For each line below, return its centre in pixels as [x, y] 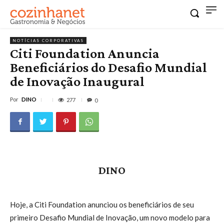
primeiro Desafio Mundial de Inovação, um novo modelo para [110, 217]
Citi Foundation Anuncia [85, 53]
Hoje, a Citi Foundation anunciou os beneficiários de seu [102, 204]
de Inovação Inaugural [77, 81]
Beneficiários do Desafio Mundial [108, 67]
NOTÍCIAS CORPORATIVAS [48, 40]
